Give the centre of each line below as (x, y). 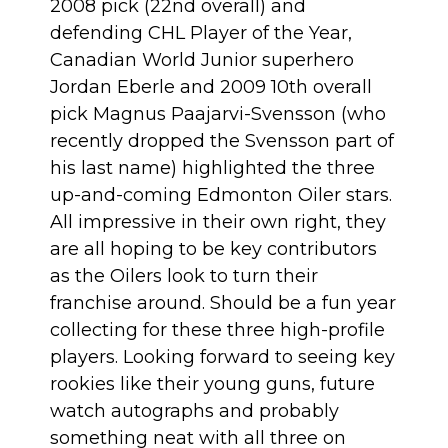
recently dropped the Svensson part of (222, 140)
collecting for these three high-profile (217, 329)
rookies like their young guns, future (212, 383)
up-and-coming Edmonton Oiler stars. (221, 194)
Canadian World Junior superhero (202, 59)
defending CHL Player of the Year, (201, 32)
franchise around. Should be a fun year (223, 302)
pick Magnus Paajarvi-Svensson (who (218, 113)
